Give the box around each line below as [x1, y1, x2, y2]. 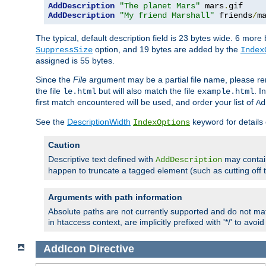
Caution [48, 140, 80, 150]
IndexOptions [133, 118, 190, 128]
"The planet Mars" [119, 1, 200, 11]
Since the [36, 75, 73, 85]
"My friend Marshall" [119, 11, 214, 21]
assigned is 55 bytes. [36, 56, 115, 66]
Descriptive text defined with [48, 154, 156, 164]
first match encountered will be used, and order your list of [36, 97, 256, 107]
